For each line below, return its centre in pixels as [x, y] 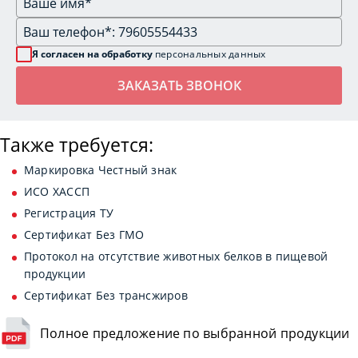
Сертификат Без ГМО [84, 234]
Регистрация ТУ [69, 213]
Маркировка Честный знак [101, 169]
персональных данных [211, 54]
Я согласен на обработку [93, 54]
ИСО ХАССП [57, 191]
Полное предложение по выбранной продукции [195, 334]
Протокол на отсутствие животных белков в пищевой [176, 256]
